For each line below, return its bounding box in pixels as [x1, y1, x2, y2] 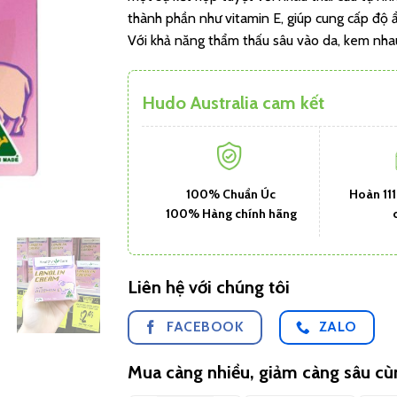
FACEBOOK [167, 317, 245, 335]
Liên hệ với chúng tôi [128, 276, 290, 298]
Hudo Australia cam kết [142, 91, 324, 113]
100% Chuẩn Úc [186, 185, 276, 202]
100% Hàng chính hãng [165, 205, 297, 222]
